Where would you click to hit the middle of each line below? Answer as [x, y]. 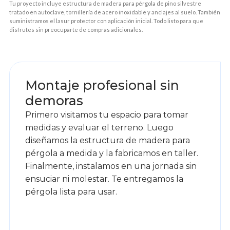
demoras [54, 100]
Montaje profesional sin [102, 85]
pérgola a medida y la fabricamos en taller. [111, 153]
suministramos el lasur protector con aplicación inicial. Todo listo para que [106, 21]
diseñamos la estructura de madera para [107, 140]
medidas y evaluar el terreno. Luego [99, 127]
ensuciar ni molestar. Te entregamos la [104, 179]
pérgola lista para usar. [71, 191]
